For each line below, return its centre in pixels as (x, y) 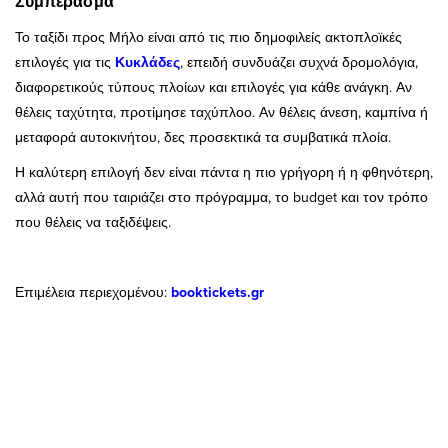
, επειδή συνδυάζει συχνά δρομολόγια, (299, 62)
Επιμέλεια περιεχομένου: (93, 292)
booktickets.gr (217, 292)
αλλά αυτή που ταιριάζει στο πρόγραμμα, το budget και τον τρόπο (221, 197)
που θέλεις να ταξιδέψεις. (93, 222)
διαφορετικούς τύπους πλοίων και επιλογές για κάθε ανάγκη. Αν (213, 87)
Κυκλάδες (147, 62)
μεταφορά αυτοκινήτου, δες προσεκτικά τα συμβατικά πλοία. (203, 137)
